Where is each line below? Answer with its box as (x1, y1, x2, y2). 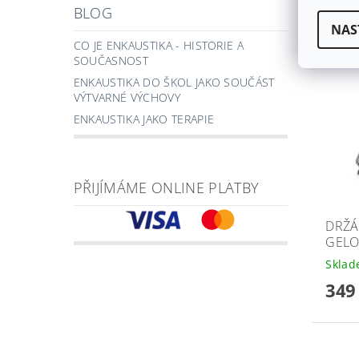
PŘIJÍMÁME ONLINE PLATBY (73, 178, 260, 198)
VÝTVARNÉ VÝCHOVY (73, 90, 180, 106)
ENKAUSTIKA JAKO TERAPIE (73, 111, 215, 127)
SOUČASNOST (73, 53, 148, 69)
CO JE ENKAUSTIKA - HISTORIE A (73, 38, 244, 54)
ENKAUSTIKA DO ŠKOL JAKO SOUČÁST (73, 75, 275, 91)
